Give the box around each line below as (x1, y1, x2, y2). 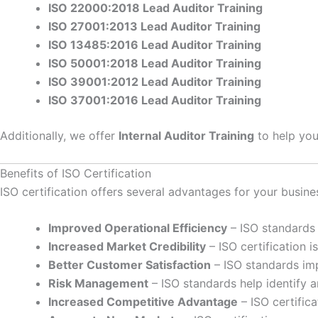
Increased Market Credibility (48, 239, 206, 254)
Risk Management (48, 276, 148, 291)
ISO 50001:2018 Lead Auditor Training (48, 56, 261, 71)
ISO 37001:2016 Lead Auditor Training (48, 93, 261, 108)
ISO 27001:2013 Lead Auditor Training (48, 19, 261, 34)
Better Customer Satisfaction (48, 258, 211, 273)
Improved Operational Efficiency (48, 221, 227, 236)
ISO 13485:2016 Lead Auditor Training (48, 38, 261, 53)
